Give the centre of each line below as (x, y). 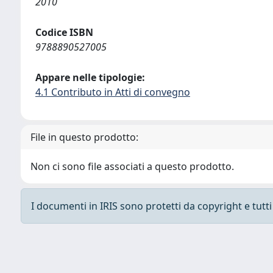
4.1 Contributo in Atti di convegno (113, 92)
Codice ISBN (64, 32)
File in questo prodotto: (84, 137)
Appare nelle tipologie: (90, 77)
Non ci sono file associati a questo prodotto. (132, 166)
